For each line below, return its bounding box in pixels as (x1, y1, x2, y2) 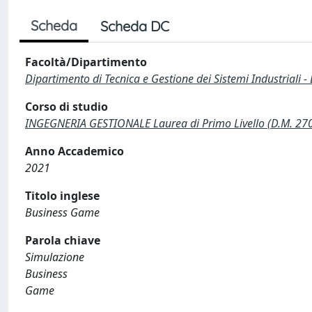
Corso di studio (25, 99, 108, 114)
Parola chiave (25, 233, 100, 248)
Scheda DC (100, 17, 169, 35)
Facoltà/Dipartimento (25, 54, 147, 70)
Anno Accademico (25, 143, 124, 159)
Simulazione (25, 249, 84, 265)
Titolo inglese (25, 188, 100, 203)
